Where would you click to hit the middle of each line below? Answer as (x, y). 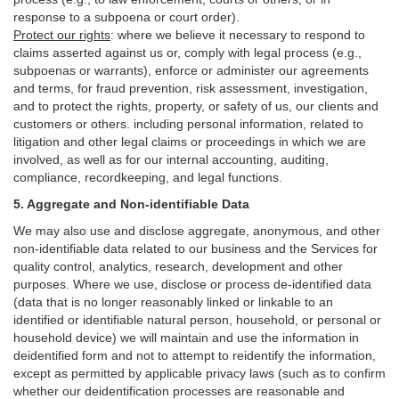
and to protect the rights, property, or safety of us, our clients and (196, 106)
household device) (65, 338)
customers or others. (73, 124)
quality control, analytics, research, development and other (178, 266)
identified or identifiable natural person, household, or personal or (197, 320)
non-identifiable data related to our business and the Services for (195, 248)
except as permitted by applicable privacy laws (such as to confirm (199, 373)
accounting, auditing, (270, 159)
